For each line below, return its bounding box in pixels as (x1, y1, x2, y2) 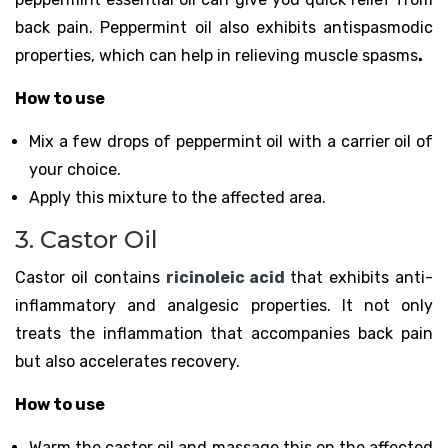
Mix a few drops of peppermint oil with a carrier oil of (29, 131, 433, 151)
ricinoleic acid (165, 267, 286, 287)
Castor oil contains (15, 267, 166, 287)
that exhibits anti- (290, 267, 434, 287)
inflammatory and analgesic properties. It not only (15, 295, 433, 315)
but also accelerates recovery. (15, 351, 240, 371)
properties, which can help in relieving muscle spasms (15, 46, 418, 66)
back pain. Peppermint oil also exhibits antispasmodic (15, 18, 433, 38)
